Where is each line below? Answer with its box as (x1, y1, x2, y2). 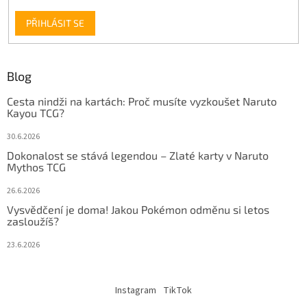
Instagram (115, 283, 156, 297)
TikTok (163, 283, 192, 297)
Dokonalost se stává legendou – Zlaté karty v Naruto (7, 148, 269, 162)
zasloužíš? (7, 214, 59, 228)
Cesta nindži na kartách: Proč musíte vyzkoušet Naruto (7, 94, 277, 108)
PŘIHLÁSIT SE (25, 17, 84, 29)
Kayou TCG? (7, 106, 64, 119)
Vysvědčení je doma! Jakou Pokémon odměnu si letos (7, 202, 269, 216)
